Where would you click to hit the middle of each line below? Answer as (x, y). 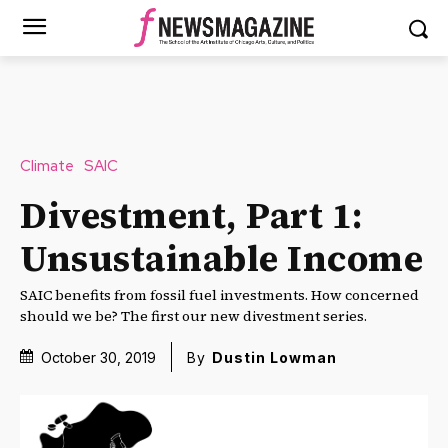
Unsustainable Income (221, 258)
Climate (47, 165)
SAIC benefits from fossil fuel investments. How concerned (219, 294)
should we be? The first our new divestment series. (193, 315)
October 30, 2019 (98, 357)
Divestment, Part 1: (191, 215)
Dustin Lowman (274, 358)
